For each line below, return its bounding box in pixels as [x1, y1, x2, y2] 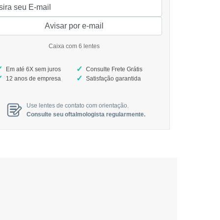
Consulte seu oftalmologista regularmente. [27, 110, 145, 118]
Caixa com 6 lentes [49, 42, 100, 50]
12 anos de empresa [6, 75, 61, 82]
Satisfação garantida [86, 75, 141, 82]
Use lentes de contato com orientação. [27, 102, 129, 109]
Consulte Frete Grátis [86, 65, 142, 73]
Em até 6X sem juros [6, 65, 61, 73]
